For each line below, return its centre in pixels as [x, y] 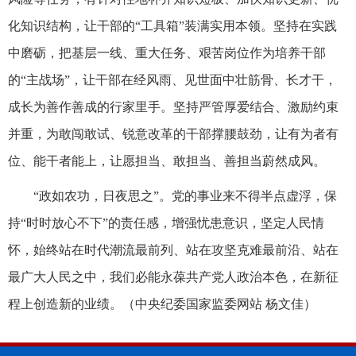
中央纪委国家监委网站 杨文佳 [219, 304]
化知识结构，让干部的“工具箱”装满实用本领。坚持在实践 [172, 25]
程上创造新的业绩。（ [72, 304]
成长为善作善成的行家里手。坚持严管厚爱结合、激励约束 [173, 106]
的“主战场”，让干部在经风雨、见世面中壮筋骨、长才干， [172, 79]
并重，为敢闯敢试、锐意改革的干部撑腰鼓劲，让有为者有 [173, 133]
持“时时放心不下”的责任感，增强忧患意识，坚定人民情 [166, 222]
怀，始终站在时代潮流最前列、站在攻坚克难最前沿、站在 [173, 250]
